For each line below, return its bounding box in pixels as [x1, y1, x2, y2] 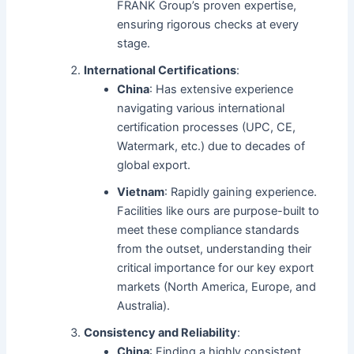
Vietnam [117, 185, 165, 200]
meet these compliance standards [117, 223, 300, 238]
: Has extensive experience [149, 82, 294, 97]
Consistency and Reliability [84, 326, 238, 341]
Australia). [117, 299, 171, 314]
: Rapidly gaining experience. [164, 185, 318, 200]
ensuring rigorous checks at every [117, 17, 299, 32]
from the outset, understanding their [117, 242, 312, 257]
